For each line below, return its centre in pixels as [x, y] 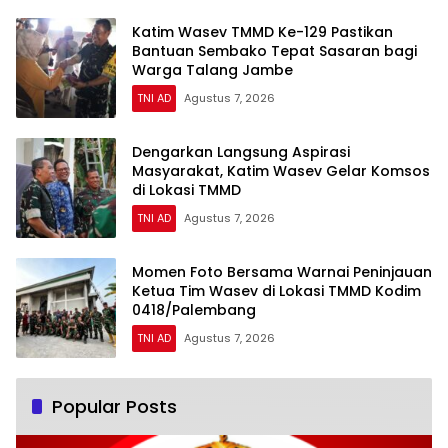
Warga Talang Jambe [212, 70]
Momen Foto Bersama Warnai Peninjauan [282, 272]
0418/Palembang [194, 310]
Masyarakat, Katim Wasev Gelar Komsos [281, 171]
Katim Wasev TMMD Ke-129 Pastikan [262, 32]
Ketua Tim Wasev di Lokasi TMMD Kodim [276, 291]
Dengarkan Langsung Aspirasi [241, 152]
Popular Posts [114, 406]
